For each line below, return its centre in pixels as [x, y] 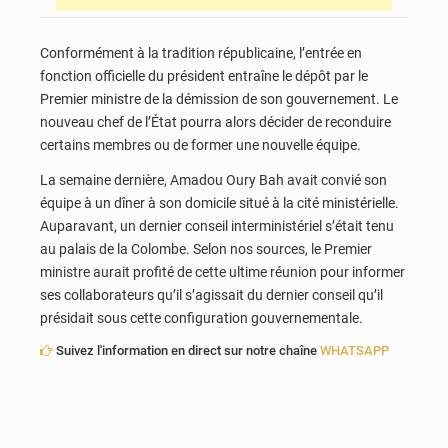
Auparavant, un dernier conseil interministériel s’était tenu [217, 226]
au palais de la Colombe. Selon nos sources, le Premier [206, 249]
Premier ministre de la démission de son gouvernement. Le [219, 98]
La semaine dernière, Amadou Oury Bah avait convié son [213, 180]
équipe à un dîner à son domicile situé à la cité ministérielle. [219, 203]
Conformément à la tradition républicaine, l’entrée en [201, 52]
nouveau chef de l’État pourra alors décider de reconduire [215, 121]
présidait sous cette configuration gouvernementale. [201, 318]
